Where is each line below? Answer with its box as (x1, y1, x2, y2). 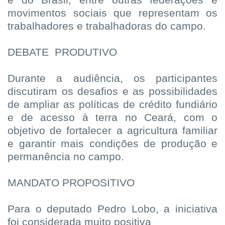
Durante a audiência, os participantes (8, 72, 217, 85)
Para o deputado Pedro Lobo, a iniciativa (8, 203, 217, 215)
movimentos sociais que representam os (8, 7, 217, 20)
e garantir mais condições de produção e (8, 138, 217, 150)
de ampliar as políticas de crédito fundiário (8, 98, 217, 111)
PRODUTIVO (55, 46, 117, 59)
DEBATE (8, 46, 49, 59)
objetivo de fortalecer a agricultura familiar (8, 125, 217, 137)
